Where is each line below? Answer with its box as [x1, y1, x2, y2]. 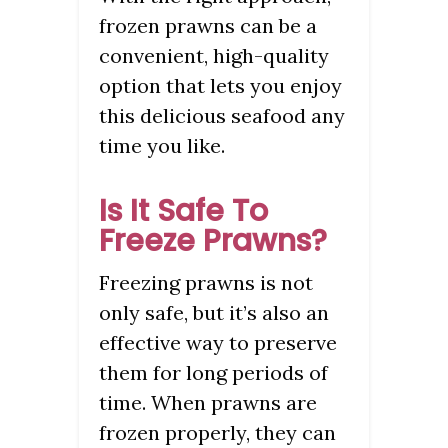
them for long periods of [99, 359, 328, 385]
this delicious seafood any [99, 102, 345, 128]
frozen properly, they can [99, 419, 336, 445]
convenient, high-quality [99, 42, 329, 68]
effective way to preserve [99, 329, 337, 355]
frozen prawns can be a [99, 12, 317, 38]
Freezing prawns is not [99, 269, 313, 295]
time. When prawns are [99, 389, 317, 415]
